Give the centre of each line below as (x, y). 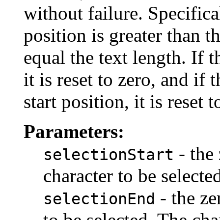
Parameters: (74, 132)
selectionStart (109, 155)
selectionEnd (99, 199)
